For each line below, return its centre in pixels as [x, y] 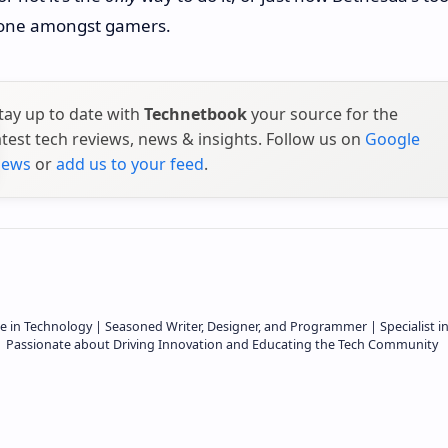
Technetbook [195, 114]
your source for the [322, 114]
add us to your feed [130, 164]
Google [392, 139]
